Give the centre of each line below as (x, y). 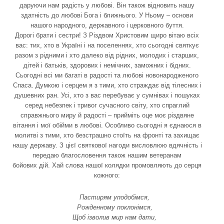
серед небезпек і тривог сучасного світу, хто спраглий (107, 105)
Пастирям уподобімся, (114, 197)
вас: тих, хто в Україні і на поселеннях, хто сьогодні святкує (107, 45)
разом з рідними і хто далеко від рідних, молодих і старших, (107, 55)
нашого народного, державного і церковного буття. (107, 25)
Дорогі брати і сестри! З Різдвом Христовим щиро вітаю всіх (107, 35)
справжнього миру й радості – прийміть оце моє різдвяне (107, 115)
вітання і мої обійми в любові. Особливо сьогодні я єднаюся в (107, 125)
